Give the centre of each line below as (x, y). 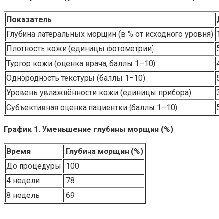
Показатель (29, 19)
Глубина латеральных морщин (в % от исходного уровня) (110, 34)
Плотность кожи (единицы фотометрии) (80, 48)
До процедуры (34, 166)
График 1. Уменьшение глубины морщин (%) (88, 129)
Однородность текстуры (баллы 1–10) (76, 78)
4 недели (23, 180)
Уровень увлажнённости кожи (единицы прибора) (99, 92)
